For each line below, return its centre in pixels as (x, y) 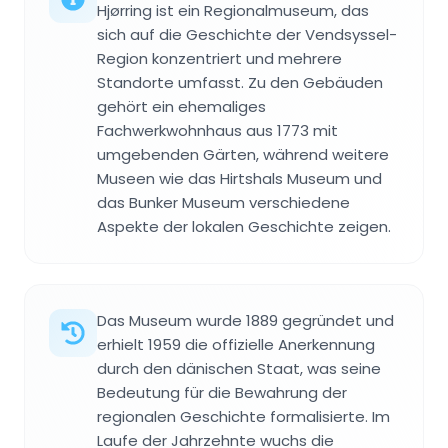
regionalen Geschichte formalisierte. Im (243, 416)
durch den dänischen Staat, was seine (239, 368)
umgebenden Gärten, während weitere (243, 154)
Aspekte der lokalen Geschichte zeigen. (244, 226)
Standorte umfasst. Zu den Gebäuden (240, 82)
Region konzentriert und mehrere (219, 58)
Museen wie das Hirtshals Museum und (239, 178)
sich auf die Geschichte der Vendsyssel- (247, 34)
